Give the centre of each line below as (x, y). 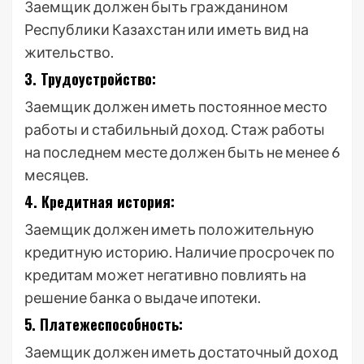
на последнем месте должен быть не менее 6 (182, 152)
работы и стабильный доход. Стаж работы (175, 129)
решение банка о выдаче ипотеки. (143, 297)
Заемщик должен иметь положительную (169, 229)
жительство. (69, 52)
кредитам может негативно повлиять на (165, 275)
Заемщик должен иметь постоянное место (176, 106)
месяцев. (56, 175)
